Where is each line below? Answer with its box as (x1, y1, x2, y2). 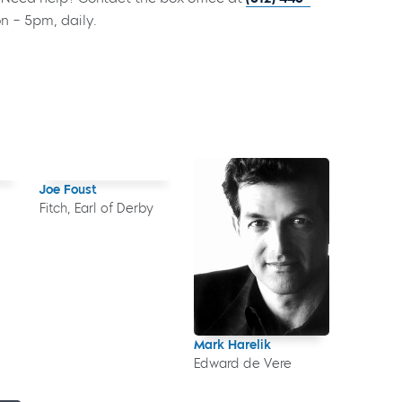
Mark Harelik (193, 336, 271, 353)
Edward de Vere (193, 355, 292, 371)
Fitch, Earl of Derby (39, 200, 153, 216)
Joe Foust (39, 181, 96, 197)
